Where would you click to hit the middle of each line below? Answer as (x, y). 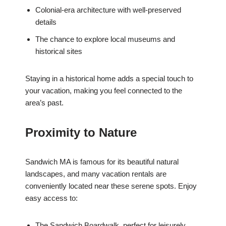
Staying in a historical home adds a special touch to (109, 79)
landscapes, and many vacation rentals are (96, 174)
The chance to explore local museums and (105, 39)
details (46, 22)
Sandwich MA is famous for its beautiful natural (102, 162)
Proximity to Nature (81, 133)
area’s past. (44, 103)
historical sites (59, 51)
